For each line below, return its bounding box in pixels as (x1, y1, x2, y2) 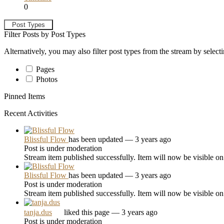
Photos (36, 74, 57, 83)
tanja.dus (24, 207, 52, 216)
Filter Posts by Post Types (4, 29, 85, 38)
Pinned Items (4, 91, 45, 100)
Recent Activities (4, 108, 57, 117)
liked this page (64, 207, 111, 216)
